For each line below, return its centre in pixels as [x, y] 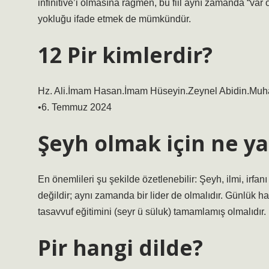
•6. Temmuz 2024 [75, 107]
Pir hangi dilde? [120, 247]
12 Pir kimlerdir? [125, 55]
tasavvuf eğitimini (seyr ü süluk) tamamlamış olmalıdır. [152, 212]
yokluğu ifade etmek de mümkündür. [114, 19]
